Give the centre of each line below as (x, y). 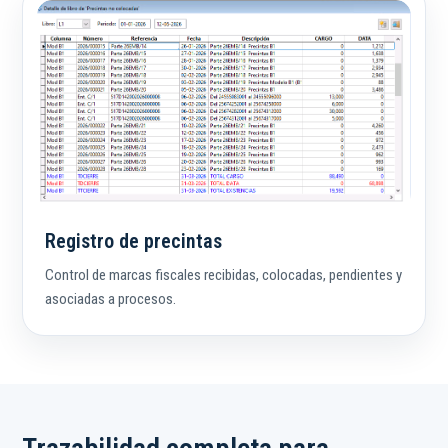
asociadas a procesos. (110, 299)
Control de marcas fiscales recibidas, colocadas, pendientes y (223, 275)
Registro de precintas (133, 241)
